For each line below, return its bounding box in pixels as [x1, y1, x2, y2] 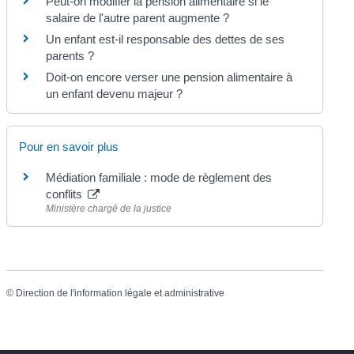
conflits [46, 186, 86, 201]
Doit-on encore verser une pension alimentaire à [46, 70, 293, 84]
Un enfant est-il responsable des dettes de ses [46, 32, 285, 46]
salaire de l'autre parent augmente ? [46, 10, 230, 24]
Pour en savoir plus [19, 139, 119, 153]
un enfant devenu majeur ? [46, 86, 183, 100]
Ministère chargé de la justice [46, 202, 172, 214]
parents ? [46, 48, 95, 62]
